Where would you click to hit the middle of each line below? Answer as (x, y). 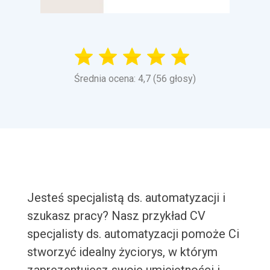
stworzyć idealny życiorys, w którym (122, 252)
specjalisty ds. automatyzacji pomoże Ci (133, 234)
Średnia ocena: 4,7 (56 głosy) (135, 79)
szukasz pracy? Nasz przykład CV (116, 216)
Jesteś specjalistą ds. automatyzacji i (126, 198)
